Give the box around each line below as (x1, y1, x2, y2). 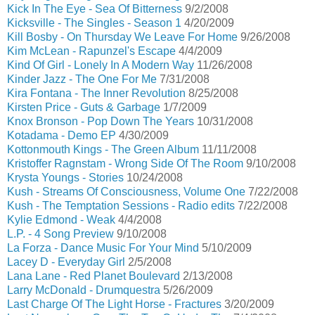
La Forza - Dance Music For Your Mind (7, 242, 199, 254)
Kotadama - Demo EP (7, 129, 116, 141)
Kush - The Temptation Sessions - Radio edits (7, 200, 235, 212)
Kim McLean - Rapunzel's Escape (7, 45, 176, 57)
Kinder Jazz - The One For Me (7, 73, 157, 85)
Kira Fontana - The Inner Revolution (7, 87, 186, 99)
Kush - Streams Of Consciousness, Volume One (7, 186, 245, 198)
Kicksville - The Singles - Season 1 (7, 17, 181, 29)
